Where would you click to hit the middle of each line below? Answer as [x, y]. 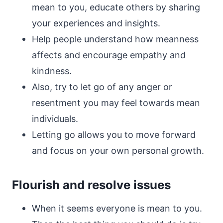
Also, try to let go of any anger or [102, 87]
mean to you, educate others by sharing [116, 7]
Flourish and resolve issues [91, 185]
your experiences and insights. [96, 23]
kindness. [52, 71]
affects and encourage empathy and [109, 55]
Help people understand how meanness [115, 39]
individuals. [55, 119]
